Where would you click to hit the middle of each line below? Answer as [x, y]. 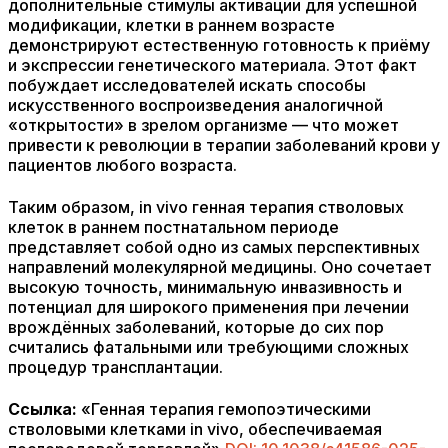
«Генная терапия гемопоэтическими [224, 409]
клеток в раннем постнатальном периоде [173, 227]
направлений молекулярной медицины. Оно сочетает [220, 267]
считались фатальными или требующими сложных [208, 347]
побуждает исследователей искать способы [187, 85]
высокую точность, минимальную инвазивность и [205, 287]
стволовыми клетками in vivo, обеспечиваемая [195, 429]
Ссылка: [42, 409]
